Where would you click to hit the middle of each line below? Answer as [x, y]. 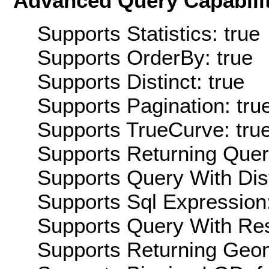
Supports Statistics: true [149, 33]
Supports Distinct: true [141, 81]
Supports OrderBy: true [145, 57]
